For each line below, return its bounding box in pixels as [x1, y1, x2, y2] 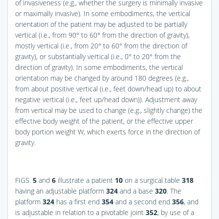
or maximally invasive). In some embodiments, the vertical [15, 8, 190, 18]
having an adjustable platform [15, 186, 106, 196]
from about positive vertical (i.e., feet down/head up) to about [15, 84, 201, 93]
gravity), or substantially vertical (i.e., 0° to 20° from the [15, 51, 181, 61]
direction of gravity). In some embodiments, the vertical [15, 62, 183, 72]
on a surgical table [123, 175, 182, 185]
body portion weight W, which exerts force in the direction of [15, 127, 200, 136]
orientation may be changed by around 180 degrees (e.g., [15, 73, 189, 83]
